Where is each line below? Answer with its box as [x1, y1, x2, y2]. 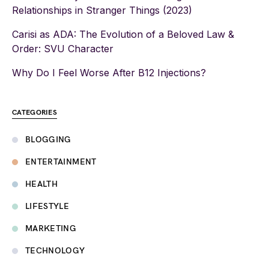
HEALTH [25, 179, 58, 189]
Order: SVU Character [12, 43, 113, 55]
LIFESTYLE [25, 201, 70, 211]
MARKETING [25, 223, 77, 234]
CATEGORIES [12, 108, 57, 117]
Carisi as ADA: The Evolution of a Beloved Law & [12, 28, 234, 40]
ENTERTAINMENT [25, 157, 97, 167]
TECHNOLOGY [25, 246, 85, 256]
